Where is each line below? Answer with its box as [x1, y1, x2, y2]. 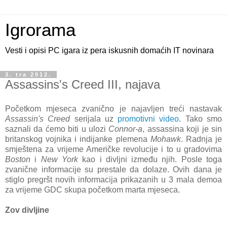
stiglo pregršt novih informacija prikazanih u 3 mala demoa [5, 175, 222, 184]
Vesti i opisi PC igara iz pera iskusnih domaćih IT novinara [5, 46, 214, 55]
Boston [5, 155, 30, 164]
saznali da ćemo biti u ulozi [5, 124, 109, 133]
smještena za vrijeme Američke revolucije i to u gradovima [5, 144, 222, 154]
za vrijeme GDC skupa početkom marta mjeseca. [5, 185, 180, 194]
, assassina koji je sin [142, 124, 222, 133]
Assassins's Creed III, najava [5, 78, 160, 91]
